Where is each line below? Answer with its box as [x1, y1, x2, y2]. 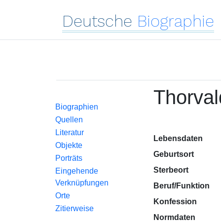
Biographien [55, 103, 98, 111]
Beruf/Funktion [153, 182, 210, 190]
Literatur [55, 128, 84, 137]
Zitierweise [55, 204, 94, 213]
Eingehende [55, 167, 98, 175]
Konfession [153, 197, 197, 206]
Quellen [55, 115, 83, 124]
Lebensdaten [153, 134, 203, 143]
